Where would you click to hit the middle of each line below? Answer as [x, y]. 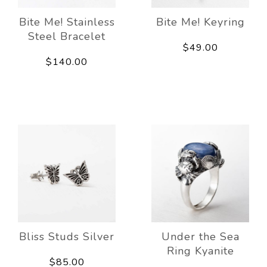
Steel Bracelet [67, 37]
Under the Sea [200, 237]
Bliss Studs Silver [67, 237]
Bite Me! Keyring [200, 22]
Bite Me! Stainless [67, 22]
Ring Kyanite [200, 251]
